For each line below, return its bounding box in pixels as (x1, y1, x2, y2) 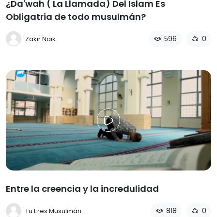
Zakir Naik (25, 34, 56, 44)
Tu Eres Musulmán (25, 206, 81, 216)
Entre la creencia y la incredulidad (6, 182, 159, 195)
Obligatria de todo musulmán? (6, 10, 146, 23)
